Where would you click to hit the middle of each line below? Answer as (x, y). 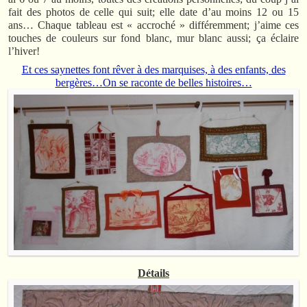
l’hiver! (24, 51)
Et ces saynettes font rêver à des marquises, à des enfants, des (153, 69)
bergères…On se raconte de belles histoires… (153, 82)
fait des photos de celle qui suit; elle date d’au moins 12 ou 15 (153, 12)
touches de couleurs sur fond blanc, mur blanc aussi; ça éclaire (153, 38)
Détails (153, 273)
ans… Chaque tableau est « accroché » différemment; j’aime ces (153, 25)
